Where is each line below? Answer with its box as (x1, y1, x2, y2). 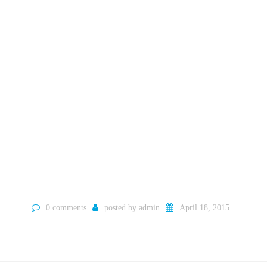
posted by (104, 203, 139, 212)
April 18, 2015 (179, 203, 229, 212)
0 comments (46, 203, 86, 212)
